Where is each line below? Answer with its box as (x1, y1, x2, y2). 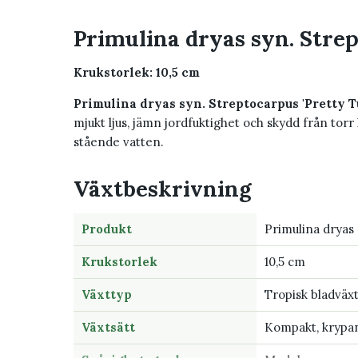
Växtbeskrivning (74, 175, 251, 203)
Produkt (82, 221, 132, 237)
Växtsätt (82, 320, 135, 336)
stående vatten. (74, 134, 164, 150)
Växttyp (82, 287, 132, 303)
